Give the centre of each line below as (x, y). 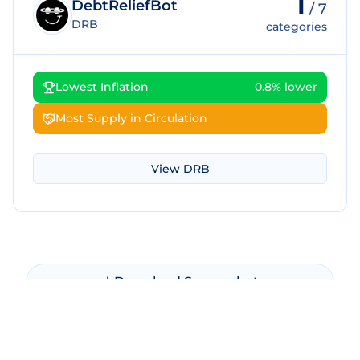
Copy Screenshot (186, 319)
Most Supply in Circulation (131, 118)
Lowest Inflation (102, 87)
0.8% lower (286, 87)
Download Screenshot (186, 282)
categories (297, 27)
